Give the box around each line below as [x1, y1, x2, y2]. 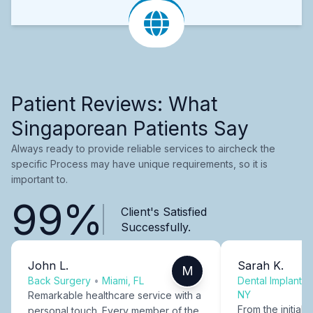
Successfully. [120, 219, 191, 234]
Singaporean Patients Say [11, 116, 249, 140]
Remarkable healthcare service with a [28, 289, 201, 301]
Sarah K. [238, 258, 284, 272]
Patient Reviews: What [11, 92, 217, 116]
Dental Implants [238, 274, 307, 286]
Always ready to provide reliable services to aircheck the [11, 142, 275, 154]
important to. [11, 173, 68, 185]
